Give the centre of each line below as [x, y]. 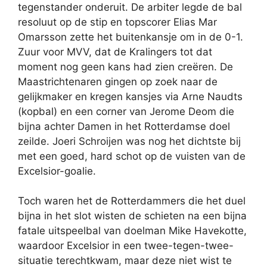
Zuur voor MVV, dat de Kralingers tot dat [115, 52]
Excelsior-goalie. [57, 171]
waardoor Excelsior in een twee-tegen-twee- [126, 246]
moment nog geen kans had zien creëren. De [125, 66]
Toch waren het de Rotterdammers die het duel [132, 201]
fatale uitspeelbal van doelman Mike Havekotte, [132, 231]
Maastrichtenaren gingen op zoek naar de [118, 81]
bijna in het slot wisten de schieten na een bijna [132, 216]
